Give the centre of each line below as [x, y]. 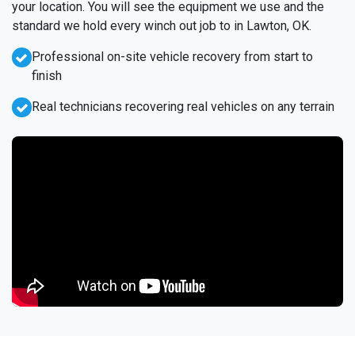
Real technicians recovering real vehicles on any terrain [183, 107]
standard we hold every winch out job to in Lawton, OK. [162, 26]
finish [46, 76]
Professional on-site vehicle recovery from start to [172, 57]
